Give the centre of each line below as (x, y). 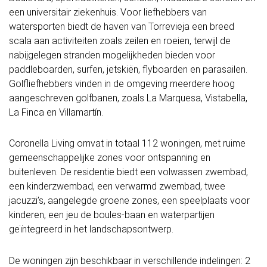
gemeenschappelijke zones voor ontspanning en (110, 158)
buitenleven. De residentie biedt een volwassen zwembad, (128, 172)
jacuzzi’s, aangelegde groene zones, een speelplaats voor (129, 201)
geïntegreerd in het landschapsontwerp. (91, 229)
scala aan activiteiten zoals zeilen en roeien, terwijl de (120, 41)
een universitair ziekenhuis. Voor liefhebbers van (108, 12)
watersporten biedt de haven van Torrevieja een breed (122, 26)
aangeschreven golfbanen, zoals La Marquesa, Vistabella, (128, 98)
